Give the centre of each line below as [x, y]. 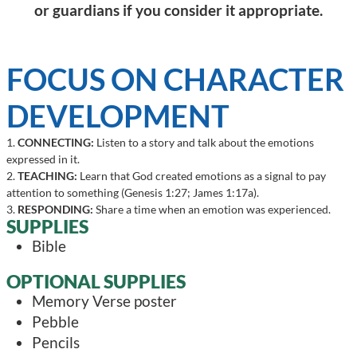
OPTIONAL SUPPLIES [96, 282]
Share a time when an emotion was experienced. [212, 210]
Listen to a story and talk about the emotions [204, 143]
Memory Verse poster [104, 301]
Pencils [56, 343]
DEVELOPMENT [118, 116]
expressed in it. [43, 159]
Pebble [55, 322]
